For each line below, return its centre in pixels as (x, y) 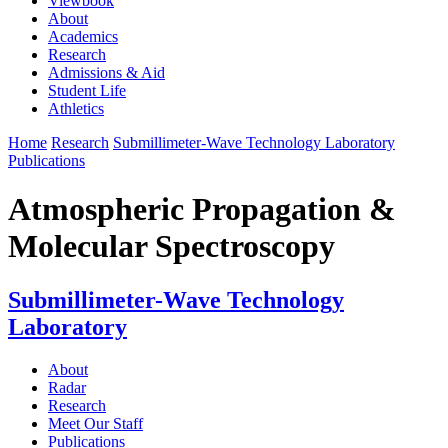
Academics (83, 36)
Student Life (87, 90)
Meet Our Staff (95, 423)
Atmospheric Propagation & (202, 209)
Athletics (76, 108)
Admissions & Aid (106, 72)
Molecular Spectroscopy (171, 246)
